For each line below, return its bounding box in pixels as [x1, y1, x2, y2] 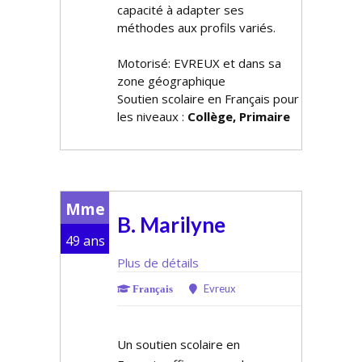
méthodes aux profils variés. [117, 19, 276, 36]
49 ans [65, 232, 105, 250]
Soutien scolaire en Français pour [117, 90, 299, 107]
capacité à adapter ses [117, 2, 244, 18]
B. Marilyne [117, 212, 225, 238]
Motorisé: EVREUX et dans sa [117, 55, 281, 71]
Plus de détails [117, 255, 199, 271]
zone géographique [117, 73, 225, 89]
